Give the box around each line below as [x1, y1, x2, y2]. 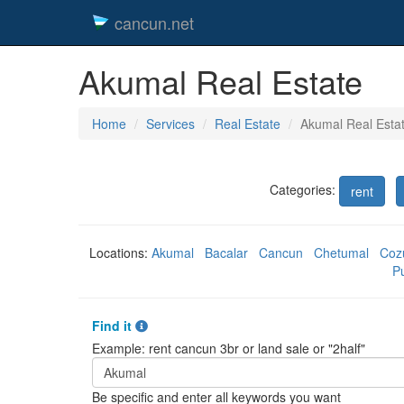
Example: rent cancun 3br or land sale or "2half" [92, 339, 365, 357]
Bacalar [204, 243, 248, 262]
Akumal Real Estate [78, 58, 363, 104]
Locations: [88, 243, 151, 262]
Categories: [269, 179, 339, 198]
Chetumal [313, 243, 369, 262]
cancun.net [115, 11, 194, 34]
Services [146, 115, 195, 133]
